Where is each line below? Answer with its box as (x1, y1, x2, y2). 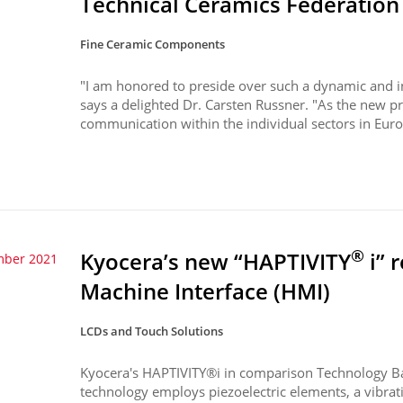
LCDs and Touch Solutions (80, 322, 224, 339)
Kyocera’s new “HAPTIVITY (80, 246, 352, 276)
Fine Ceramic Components (80, 35, 226, 52)
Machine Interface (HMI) (80, 275, 331, 306)
